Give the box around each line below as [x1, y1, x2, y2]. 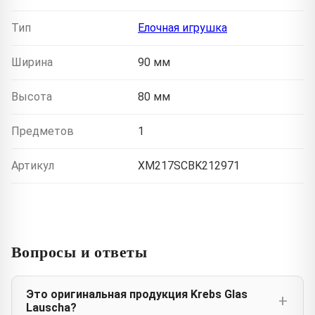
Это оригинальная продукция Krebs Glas [26, 287, 247, 301]
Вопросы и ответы [11, 239, 148, 263]
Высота [11, 89, 52, 103]
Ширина [11, 55, 53, 69]
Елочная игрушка [138, 20, 227, 34]
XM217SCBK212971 [138, 158, 240, 172]
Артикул [11, 158, 54, 172]
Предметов [11, 124, 74, 138]
